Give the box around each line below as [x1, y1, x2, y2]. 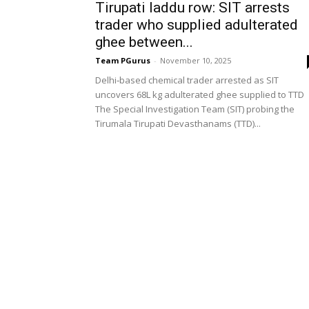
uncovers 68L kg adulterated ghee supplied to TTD [95, 88, 304, 101]
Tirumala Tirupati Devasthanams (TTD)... [95, 117, 261, 130]
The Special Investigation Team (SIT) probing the [95, 103, 295, 115]
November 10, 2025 [160, 55, 231, 66]
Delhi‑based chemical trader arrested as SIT [95, 74, 279, 86]
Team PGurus [95, 55, 150, 66]
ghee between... [95, 34, 193, 50]
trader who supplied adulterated [95, 17, 298, 33]
